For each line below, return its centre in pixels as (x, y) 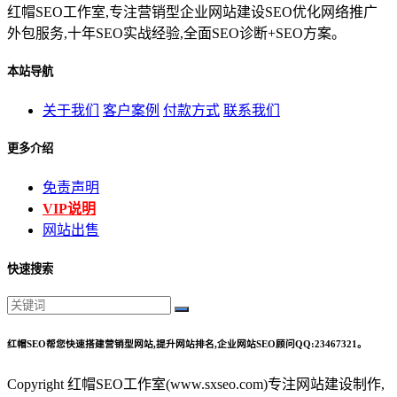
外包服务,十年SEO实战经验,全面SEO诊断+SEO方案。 (176, 33)
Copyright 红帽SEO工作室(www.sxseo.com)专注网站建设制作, (196, 384)
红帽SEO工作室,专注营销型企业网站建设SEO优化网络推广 (192, 12)
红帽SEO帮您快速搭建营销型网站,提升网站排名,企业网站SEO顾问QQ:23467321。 (187, 343)
